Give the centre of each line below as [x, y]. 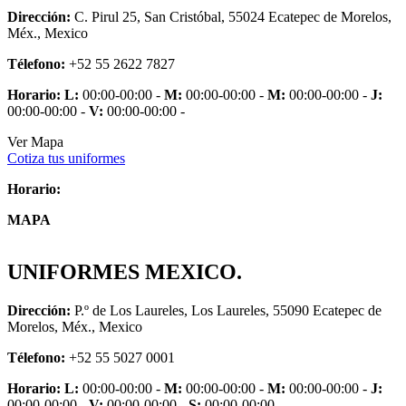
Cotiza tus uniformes [66, 158]
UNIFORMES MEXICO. [125, 272]
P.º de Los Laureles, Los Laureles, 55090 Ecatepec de [226, 311]
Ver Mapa [35, 141]
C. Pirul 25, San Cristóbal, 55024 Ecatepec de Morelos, [231, 16]
